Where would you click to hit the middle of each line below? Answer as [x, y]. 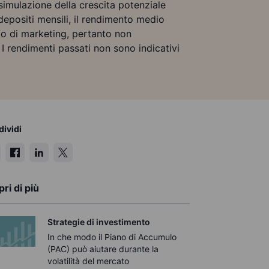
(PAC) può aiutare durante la [103, 249]
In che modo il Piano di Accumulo [112, 237]
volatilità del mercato [89, 261]
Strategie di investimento [99, 222]
